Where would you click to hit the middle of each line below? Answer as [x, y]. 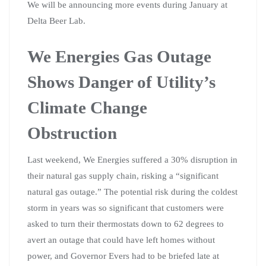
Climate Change [87, 107]
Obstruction [72, 133]
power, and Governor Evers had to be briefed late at [123, 256]
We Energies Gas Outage [119, 56]
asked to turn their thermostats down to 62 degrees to [126, 224]
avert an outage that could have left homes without [121, 240]
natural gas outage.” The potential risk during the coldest [132, 191]
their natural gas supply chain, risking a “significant [123, 175]
